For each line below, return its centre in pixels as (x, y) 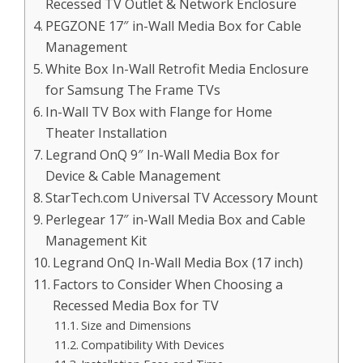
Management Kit (96, 240)
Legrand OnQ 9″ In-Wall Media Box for (163, 154)
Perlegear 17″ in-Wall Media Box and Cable (176, 219)
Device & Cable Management (133, 175)
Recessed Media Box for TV (136, 305)
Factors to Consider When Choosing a (168, 284)
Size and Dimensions (136, 325)
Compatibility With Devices (152, 344)
